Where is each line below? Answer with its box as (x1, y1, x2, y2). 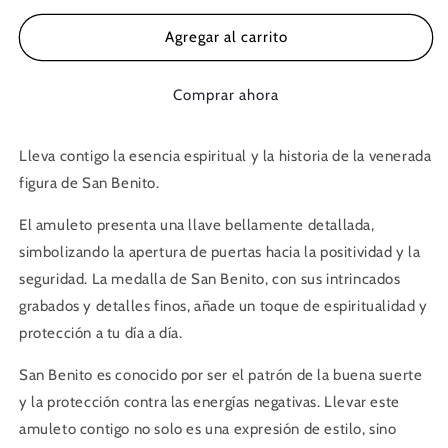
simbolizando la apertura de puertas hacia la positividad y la (19, 242, 421, 261)
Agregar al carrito (164, 28, 288, 47)
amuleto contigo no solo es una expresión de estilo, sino (19, 419, 397, 438)
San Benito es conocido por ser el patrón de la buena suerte (19, 365, 423, 384)
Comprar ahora (173, 85, 279, 104)
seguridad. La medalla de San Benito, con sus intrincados (19, 269, 401, 288)
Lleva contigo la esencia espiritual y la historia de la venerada (19, 146, 432, 165)
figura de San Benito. (19, 173, 160, 192)
